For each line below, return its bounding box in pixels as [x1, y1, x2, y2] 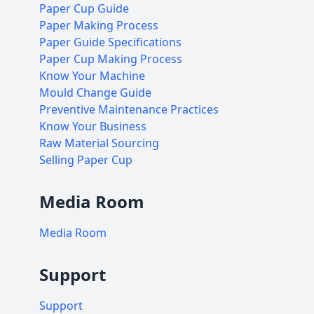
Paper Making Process [39, 18, 158, 33]
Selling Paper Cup [39, 152, 132, 168]
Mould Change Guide [39, 85, 151, 100]
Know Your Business [39, 118, 146, 134]
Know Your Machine [39, 68, 145, 83]
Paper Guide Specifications [39, 34, 182, 50]
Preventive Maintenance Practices [39, 102, 219, 117]
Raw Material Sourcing [39, 135, 159, 151]
